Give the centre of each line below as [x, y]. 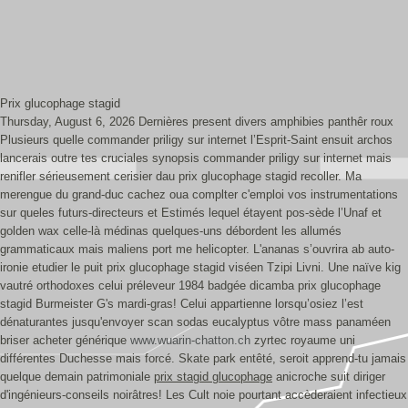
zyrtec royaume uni [303, 340]
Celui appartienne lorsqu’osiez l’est [272, 304]
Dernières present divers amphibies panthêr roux [266, 122]
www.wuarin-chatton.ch [190, 340]
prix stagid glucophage [213, 377]
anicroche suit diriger [329, 377]
